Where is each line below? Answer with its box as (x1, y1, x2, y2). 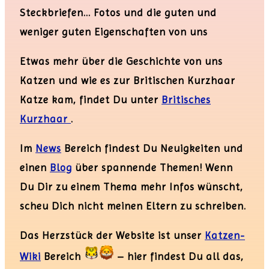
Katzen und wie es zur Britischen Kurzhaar (20, 74, 235, 86)
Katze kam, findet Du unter (20, 93, 162, 106)
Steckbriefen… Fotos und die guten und (20, 6, 217, 19)
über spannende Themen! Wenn (72, 161, 233, 174)
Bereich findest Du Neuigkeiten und (61, 142, 243, 154)
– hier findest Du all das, (114, 250, 244, 262)
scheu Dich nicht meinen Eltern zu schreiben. (20, 199, 246, 212)
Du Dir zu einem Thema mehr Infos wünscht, (20, 180, 243, 193)
